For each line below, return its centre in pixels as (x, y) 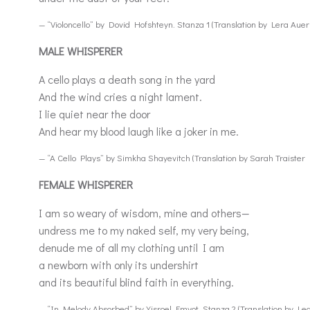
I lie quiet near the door (94, 114)
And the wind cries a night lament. (120, 97)
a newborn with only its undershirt (120, 265)
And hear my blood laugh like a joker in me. (139, 131)
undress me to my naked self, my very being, (145, 230)
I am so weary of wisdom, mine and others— (144, 213)
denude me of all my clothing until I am (133, 247)
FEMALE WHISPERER (86, 184)
